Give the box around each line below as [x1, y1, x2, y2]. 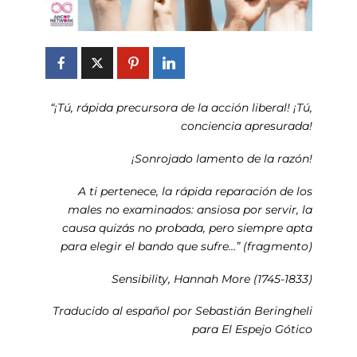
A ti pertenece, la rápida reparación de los [77, 183, 312, 198]
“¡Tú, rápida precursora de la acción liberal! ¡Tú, [49, 100, 312, 115]
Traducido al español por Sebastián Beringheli [52, 304, 312, 319]
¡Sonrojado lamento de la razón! [131, 151, 312, 166]
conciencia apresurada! [180, 118, 312, 133]
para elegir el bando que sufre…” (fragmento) [60, 238, 312, 253]
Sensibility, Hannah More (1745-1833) [111, 271, 312, 286]
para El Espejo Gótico [191, 322, 312, 337]
